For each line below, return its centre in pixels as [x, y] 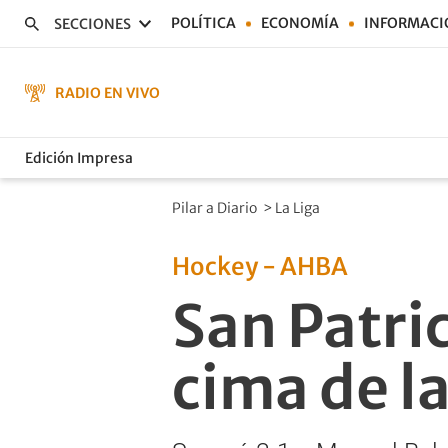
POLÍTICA [203, 23]
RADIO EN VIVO [107, 92]
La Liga [299, 208]
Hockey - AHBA [260, 266]
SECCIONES [92, 23]
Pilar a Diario [216, 208]
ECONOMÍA [300, 23]
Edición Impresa [79, 157]
